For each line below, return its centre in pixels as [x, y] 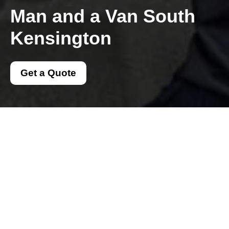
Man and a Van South [103, 16]
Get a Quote [48, 73]
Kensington [61, 38]
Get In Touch [92, 210]
